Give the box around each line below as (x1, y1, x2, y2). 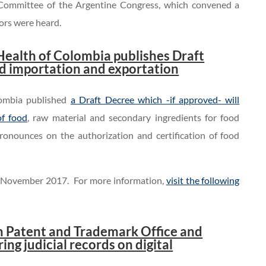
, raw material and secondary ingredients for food (27, 112, 240, 123)
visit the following (166, 175, 240, 186)
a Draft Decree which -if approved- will (70, 94, 240, 106)
